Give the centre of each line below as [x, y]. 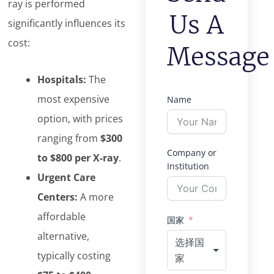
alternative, [64, 236]
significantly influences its [67, 23]
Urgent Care [67, 177]
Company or [191, 153]
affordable [62, 217]
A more [96, 197]
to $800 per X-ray [78, 158]
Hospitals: [62, 80]
